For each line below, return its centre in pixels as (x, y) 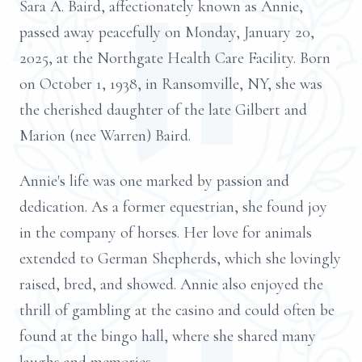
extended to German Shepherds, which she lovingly (180, 259)
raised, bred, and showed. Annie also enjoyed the (171, 284)
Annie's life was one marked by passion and (154, 181)
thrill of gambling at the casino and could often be (177, 310)
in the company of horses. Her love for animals (166, 233)
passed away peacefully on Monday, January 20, (167, 32)
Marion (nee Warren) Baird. (105, 136)
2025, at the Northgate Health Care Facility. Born (175, 58)
